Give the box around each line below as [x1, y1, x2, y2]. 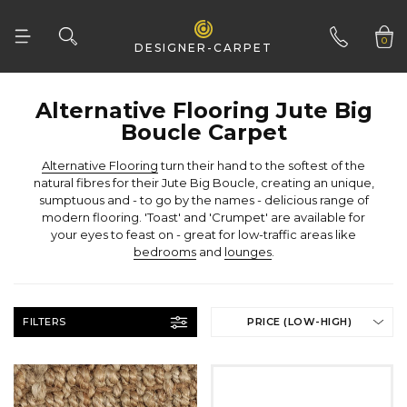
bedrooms [133, 244, 196, 259]
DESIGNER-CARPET [134, 40, 273, 55]
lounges [223, 244, 272, 259]
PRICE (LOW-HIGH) [247, 315, 352, 328]
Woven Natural [41, 28, 139, 43]
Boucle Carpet [120, 119, 287, 145]
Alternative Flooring [42, 158, 158, 173]
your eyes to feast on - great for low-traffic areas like [51, 227, 356, 242]
